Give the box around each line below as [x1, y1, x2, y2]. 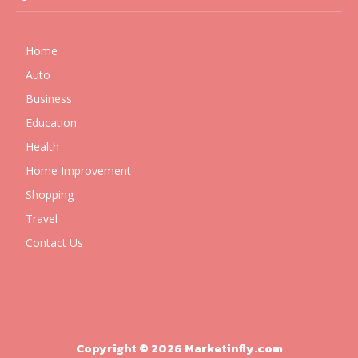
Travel [26, 211, 58, 226]
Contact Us [26, 235, 83, 250]
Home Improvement [26, 163, 131, 178]
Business [26, 91, 72, 106]
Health [26, 139, 59, 154]
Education [26, 115, 77, 130]
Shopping [26, 187, 74, 202]
